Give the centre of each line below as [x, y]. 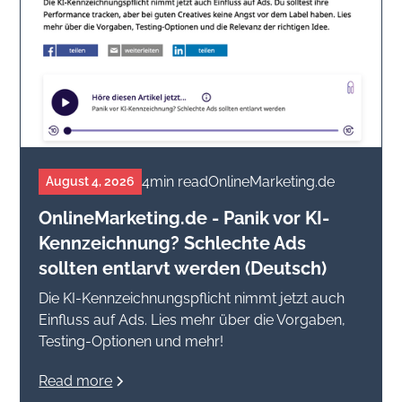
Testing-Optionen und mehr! [131, 342]
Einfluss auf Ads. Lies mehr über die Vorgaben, [192, 320]
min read [179, 181]
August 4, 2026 [91, 182]
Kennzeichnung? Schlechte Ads [173, 244]
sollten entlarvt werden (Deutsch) [183, 269]
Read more [76, 381]
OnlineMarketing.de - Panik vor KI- [184, 218]
